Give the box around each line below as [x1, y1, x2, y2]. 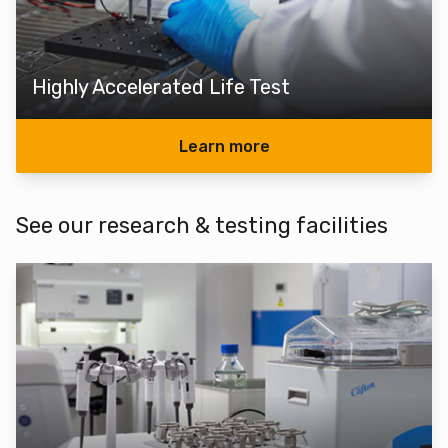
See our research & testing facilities [16, 212, 388, 239]
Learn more [178, 137, 270, 156]
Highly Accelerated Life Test [32, 75, 290, 99]
